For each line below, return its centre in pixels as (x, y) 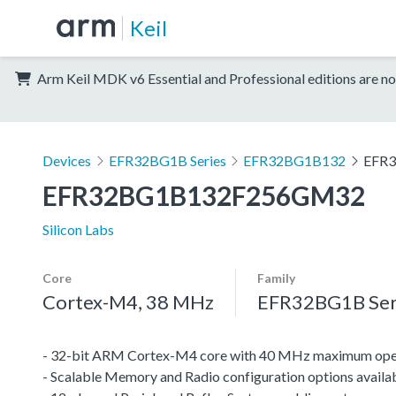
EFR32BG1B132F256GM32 (204, 195)
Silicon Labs (78, 229)
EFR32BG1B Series (167, 160)
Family (276, 278)
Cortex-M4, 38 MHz (128, 301)
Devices (67, 160)
